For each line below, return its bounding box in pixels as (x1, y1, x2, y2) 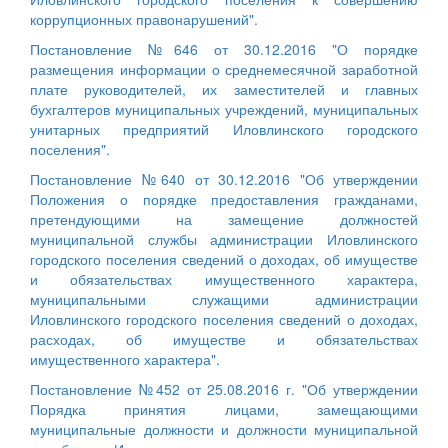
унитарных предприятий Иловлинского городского (30, 118, 418, 139)
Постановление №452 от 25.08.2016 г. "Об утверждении (30, 378, 418, 399)
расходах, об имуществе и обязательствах (30, 328, 418, 349)
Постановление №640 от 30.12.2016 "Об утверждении (30, 168, 418, 189)
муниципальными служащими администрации (30, 288, 418, 309)
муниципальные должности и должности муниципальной (30, 418, 418, 439)
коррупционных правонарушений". (30, 8, 258, 29)
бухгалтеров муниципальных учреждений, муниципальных (30, 98, 418, 119)
